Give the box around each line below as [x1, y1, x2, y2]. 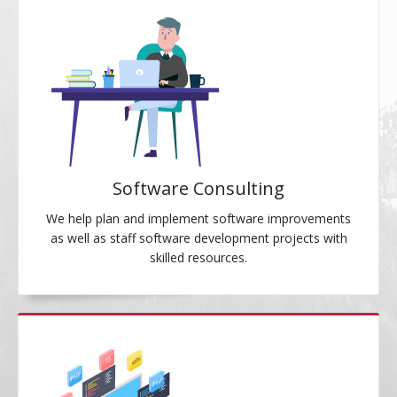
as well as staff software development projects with [50, 230, 347, 246]
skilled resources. [150, 249, 247, 266]
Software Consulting [113, 176, 284, 200]
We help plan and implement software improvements [46, 210, 351, 227]
